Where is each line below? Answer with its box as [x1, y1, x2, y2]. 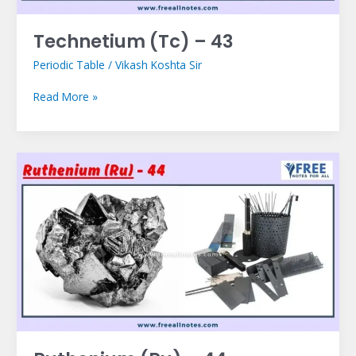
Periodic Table [33, 56, 105, 72]
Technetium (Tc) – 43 [33, 29, 234, 55]
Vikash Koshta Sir [114, 56, 202, 72]
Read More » [33, 89, 98, 105]
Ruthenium [32, 153, 87, 168]
